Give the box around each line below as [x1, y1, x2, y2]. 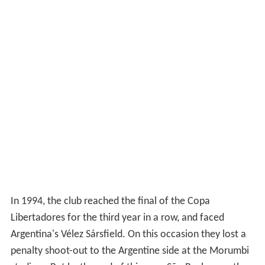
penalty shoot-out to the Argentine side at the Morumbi [10, 245, 249, 257]
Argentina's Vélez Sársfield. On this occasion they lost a [10, 228, 246, 240]
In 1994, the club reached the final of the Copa [10, 195, 210, 207]
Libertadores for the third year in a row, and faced [10, 212, 224, 224]
